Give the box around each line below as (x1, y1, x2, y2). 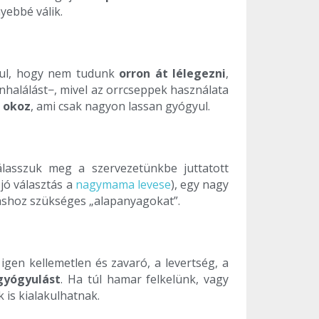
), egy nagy (170, 177, 229, 193)
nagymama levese (75, 177, 171, 193)
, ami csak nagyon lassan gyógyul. (31, 98, 210, 115)
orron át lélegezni (119, 66, 226, 82)
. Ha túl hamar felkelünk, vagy (61, 271, 229, 288)
